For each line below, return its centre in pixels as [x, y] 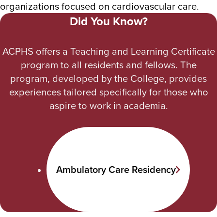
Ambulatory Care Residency [116, 170]
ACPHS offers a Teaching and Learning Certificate [108, 51]
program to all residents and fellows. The [108, 64]
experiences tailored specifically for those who [108, 92]
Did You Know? [108, 21]
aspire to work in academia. [108, 105]
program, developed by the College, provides [108, 78]
